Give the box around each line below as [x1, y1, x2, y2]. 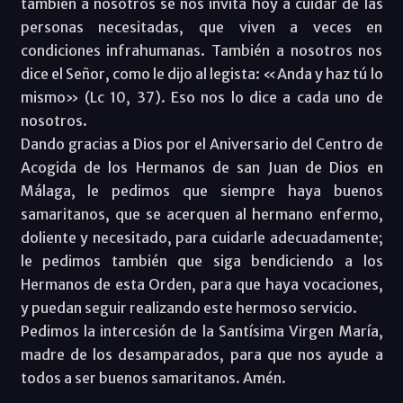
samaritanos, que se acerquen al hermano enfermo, [20, 204, 383, 223]
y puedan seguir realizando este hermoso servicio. [20, 298, 357, 317]
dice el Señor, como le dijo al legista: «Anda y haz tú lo [20, 64, 383, 83]
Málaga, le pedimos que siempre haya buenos [20, 181, 383, 200]
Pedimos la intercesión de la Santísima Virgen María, [20, 321, 383, 340]
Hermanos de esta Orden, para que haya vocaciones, [20, 274, 383, 293]
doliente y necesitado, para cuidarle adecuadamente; [20, 228, 383, 246]
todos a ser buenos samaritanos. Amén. [20, 368, 286, 387]
